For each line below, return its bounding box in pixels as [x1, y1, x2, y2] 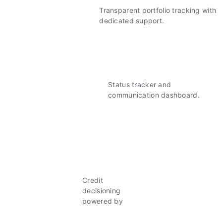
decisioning [82, 186, 121, 195]
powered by [82, 197, 123, 206]
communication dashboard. [108, 90, 200, 99]
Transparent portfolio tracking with [99, 5, 217, 14]
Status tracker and [108, 80, 171, 89]
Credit [82, 176, 103, 185]
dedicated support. [99, 16, 165, 25]
